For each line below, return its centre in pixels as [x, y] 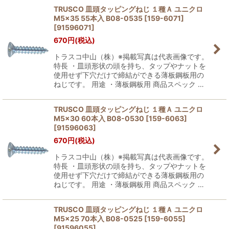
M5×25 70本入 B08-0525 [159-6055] [120, 219]
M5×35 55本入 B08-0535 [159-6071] [119, 18]
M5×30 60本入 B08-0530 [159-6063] [120, 118]
